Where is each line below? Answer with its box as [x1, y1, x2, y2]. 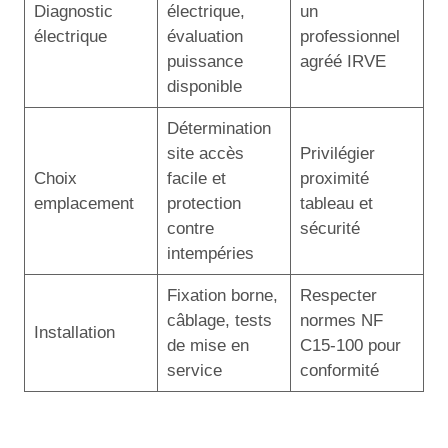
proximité [299, 168, 369, 188]
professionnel [299, 26, 400, 46]
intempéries [166, 243, 254, 263]
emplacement [33, 193, 134, 213]
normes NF [299, 310, 383, 330]
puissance [166, 51, 243, 71]
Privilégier [299, 143, 375, 163]
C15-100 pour [299, 335, 401, 355]
